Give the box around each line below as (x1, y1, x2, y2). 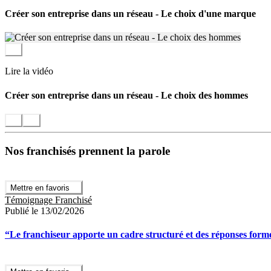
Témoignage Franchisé (5, 194, 92, 205)
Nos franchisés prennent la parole (5, 144, 170, 157)
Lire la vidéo (5, 66, 53, 77)
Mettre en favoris (10, 183, 70, 192)
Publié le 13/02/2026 (5, 205, 84, 216)
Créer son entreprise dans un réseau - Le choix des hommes (5, 90, 248, 100)
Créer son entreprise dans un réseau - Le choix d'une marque (5, 8, 256, 19)
